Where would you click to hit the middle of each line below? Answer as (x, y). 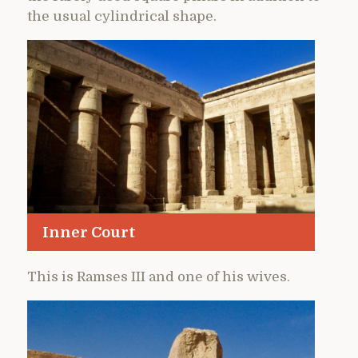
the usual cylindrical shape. (122, 16)
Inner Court (89, 232)
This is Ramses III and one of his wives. (159, 276)
